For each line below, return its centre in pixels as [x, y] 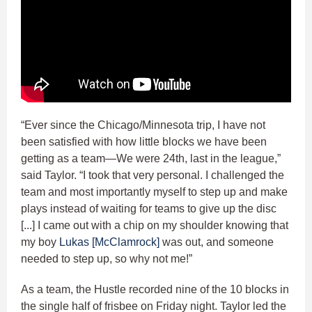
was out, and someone [217, 242]
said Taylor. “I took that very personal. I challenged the [153, 175]
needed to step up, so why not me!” [107, 258]
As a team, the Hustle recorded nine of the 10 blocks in [155, 289]
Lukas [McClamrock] [109, 242]
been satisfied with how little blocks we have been [144, 141]
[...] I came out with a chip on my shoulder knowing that [155, 225]
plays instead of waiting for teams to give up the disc [149, 208]
